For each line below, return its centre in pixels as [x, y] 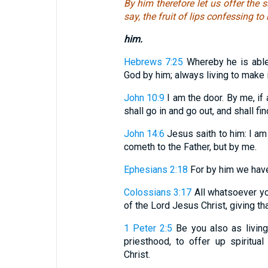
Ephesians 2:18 [156, 170]
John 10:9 [144, 98]
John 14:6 [144, 134]
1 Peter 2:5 [148, 228]
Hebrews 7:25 [153, 62]
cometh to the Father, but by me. [190, 147]
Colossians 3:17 [158, 192]
